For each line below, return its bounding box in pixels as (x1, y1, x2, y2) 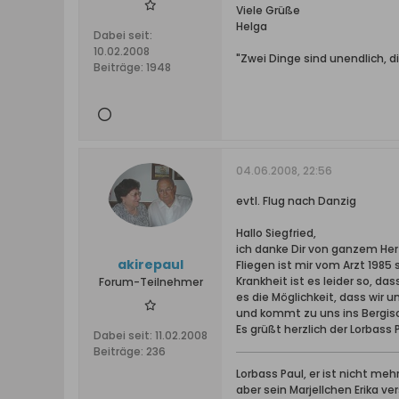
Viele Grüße (236, 3, 300, 18)
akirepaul (118, 256, 183, 273)
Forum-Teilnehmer (98, 274, 203, 289)
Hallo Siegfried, (236, 225, 316, 240)
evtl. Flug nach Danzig (236, 193, 356, 208)
